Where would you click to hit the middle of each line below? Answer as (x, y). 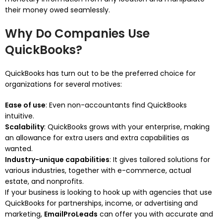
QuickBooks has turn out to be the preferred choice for (100, 73)
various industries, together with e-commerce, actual (98, 170)
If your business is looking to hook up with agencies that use (109, 192)
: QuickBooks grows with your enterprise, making (127, 127)
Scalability (25, 127)
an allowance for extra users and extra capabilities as (97, 138)
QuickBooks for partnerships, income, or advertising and (101, 203)
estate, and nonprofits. (44, 181)
